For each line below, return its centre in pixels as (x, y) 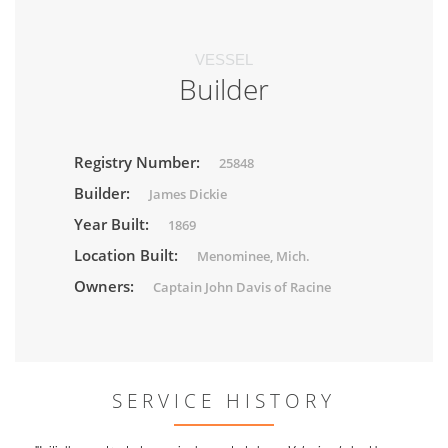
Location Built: (128, 255)
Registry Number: (139, 162)
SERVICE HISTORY (224, 401)
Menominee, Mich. (253, 256)
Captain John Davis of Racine (242, 287)
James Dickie (188, 194)
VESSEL (224, 60)
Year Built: (113, 224)
